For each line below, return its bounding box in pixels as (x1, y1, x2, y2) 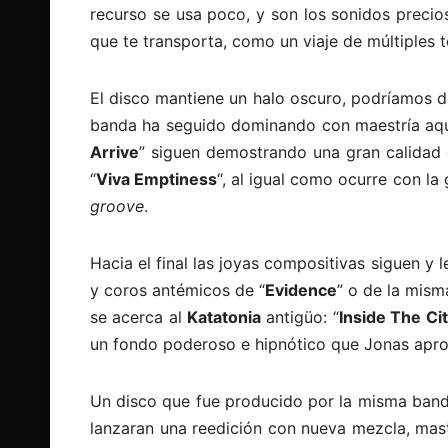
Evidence (265, 279, 338, 300)
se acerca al (90, 306, 188, 327)
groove (90, 195, 144, 216)
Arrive (90, 141, 139, 162)
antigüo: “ (261, 306, 339, 327)
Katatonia (187, 306, 262, 327)
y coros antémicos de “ (90, 279, 266, 300)
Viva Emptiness (96, 168, 218, 189)
